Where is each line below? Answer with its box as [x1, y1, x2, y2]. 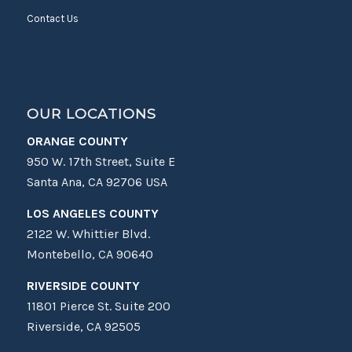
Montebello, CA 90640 [26, 246, 153, 262]
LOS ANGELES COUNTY [26, 205, 159, 221]
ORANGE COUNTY [26, 134, 128, 149]
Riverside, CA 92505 [26, 318, 141, 334]
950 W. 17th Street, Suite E [26, 154, 175, 170]
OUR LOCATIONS [26, 104, 156, 122]
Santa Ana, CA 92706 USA [26, 174, 167, 190]
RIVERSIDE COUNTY [26, 277, 140, 293]
